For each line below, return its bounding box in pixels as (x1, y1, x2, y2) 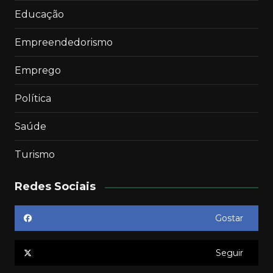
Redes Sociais (14, 180, 96, 194)
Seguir (216, 247, 244, 259)
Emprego (14, 65, 61, 77)
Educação (14, 9, 64, 21)
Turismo (14, 149, 55, 161)
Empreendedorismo (14, 37, 113, 49)
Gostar (215, 213, 244, 224)
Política (14, 93, 51, 105)
